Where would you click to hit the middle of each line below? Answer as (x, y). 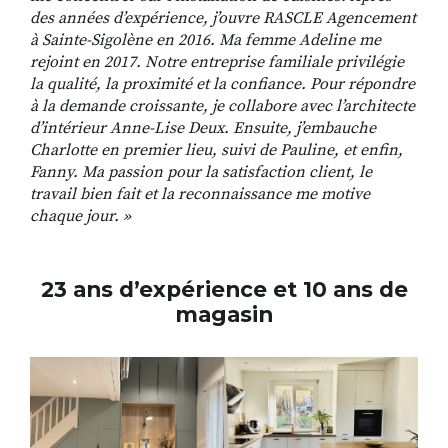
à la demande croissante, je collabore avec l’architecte (222, 105)
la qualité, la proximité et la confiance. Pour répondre (222, 83)
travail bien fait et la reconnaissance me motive (200, 193)
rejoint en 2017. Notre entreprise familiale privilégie (217, 61)
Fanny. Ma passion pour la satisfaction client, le (201, 171)
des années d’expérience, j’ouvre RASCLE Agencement (223, 17)
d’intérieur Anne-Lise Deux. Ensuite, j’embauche (203, 127)
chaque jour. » (80, 215)
